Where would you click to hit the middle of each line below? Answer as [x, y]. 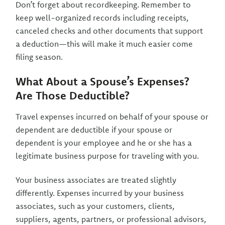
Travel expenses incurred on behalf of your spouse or [112, 117]
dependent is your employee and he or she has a [104, 143]
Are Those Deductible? [73, 95]
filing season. [39, 57]
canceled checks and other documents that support [109, 31]
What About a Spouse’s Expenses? [103, 81]
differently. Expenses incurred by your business [100, 193]
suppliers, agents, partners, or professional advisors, [111, 219]
